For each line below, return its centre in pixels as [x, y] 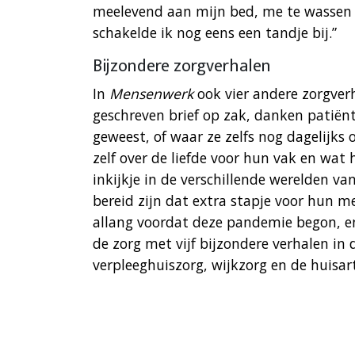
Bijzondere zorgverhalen [182, 67]
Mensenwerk [153, 94]
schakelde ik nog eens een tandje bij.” [215, 33]
